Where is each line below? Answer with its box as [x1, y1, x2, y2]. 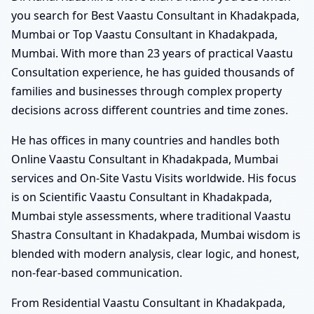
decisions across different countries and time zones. [11, 102, 288, 118]
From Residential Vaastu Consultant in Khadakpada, [11, 294, 285, 310]
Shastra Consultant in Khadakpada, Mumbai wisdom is [11, 226, 301, 243]
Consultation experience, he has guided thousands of [11, 64, 294, 80]
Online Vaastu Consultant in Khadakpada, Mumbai [11, 151, 278, 167]
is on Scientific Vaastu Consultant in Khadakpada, [11, 189, 272, 205]
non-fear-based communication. [11, 264, 182, 280]
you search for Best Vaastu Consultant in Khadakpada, [11, 7, 299, 23]
